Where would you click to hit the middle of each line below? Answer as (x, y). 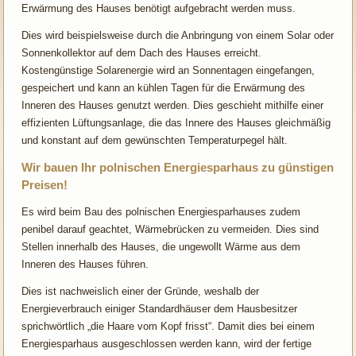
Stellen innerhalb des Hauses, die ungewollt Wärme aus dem (161, 246)
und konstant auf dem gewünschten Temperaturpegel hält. (155, 140)
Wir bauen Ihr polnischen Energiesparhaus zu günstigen (178, 167)
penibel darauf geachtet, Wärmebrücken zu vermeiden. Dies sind (170, 229)
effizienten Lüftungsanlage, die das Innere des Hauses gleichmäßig (176, 122)
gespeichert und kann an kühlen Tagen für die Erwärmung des (164, 87)
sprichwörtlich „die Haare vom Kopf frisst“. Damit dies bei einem (168, 326)
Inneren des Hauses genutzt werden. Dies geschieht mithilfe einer (173, 105)
